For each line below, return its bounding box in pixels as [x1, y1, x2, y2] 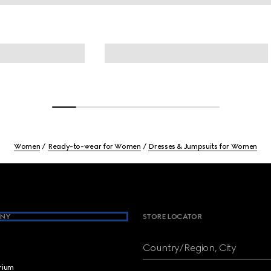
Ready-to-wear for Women [47, 142, 141, 151]
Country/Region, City [142, 242, 237, 253]
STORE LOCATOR [142, 212, 202, 221]
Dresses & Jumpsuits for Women [148, 142, 257, 151]
